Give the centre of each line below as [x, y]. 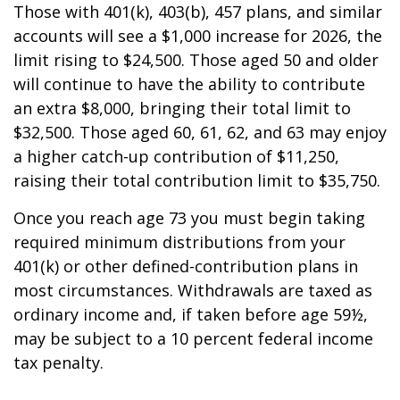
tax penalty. [58, 362]
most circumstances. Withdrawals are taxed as [193, 290]
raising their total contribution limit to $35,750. [197, 180]
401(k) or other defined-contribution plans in [186, 266]
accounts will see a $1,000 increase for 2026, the [198, 36]
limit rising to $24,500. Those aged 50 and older [196, 60]
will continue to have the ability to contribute [189, 84]
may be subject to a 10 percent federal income [193, 338]
